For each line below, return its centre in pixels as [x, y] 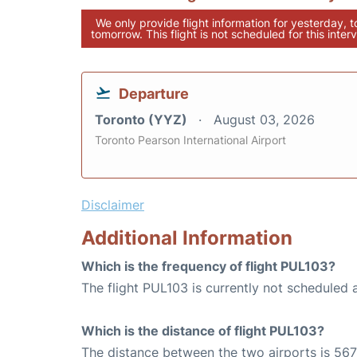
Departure [154, 94]
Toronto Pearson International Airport [190, 140]
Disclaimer [113, 205]
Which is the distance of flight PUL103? [203, 331]
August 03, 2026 [264, 120]
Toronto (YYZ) [143, 120]
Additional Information [187, 238]
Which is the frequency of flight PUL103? [208, 266]
